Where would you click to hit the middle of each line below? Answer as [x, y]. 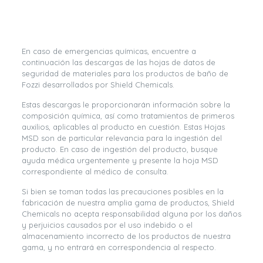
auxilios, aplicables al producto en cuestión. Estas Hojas [123, 127]
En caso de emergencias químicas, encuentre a [109, 51]
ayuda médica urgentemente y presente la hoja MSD [120, 160]
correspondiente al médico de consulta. [95, 171]
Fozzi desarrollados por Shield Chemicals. [98, 85]
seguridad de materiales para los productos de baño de [125, 73]
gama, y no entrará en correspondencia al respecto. [119, 247]
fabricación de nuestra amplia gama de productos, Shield [128, 203]
